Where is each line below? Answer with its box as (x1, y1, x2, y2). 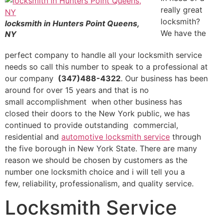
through (170, 132, 201, 142)
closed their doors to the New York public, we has (5, 109, 190, 118)
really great (161, 5, 202, 15)
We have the (161, 28, 206, 38)
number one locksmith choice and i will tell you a (5, 167, 185, 177)
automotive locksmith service (61, 132, 170, 142)
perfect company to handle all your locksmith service (5, 50, 202, 60)
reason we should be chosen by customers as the (5, 155, 187, 165)
